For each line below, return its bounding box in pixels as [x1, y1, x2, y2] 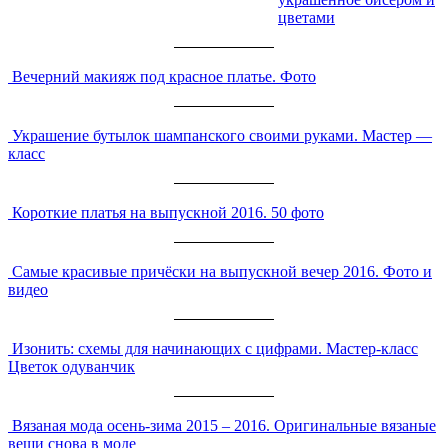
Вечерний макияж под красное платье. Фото [12, 67, 316, 85]
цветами [278, 8, 335, 26]
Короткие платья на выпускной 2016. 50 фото [12, 203, 324, 221]
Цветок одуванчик [8, 357, 135, 375]
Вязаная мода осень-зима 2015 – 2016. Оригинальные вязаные [12, 416, 436, 434]
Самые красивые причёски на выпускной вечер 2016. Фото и [12, 262, 432, 280]
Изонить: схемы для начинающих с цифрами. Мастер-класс [12, 339, 418, 357]
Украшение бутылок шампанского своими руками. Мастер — [12, 126, 432, 144]
